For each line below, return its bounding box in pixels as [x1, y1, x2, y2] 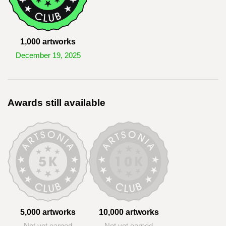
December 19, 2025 [15, 51, 81, 60]
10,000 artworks [98, 208, 159, 216]
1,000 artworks [20, 37, 76, 46]
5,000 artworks [20, 208, 76, 216]
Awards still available [8, 97, 105, 108]
